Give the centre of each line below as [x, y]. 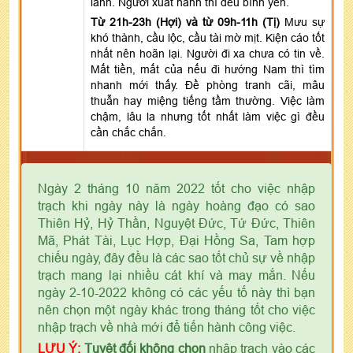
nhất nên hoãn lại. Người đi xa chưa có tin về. [208, 53]
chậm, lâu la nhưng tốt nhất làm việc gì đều [208, 116]
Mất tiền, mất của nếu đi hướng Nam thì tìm [208, 69]
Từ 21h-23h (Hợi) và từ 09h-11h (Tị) [185, 22]
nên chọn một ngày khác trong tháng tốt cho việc [176, 309]
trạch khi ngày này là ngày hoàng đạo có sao [176, 205]
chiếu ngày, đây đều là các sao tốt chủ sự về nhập [176, 257]
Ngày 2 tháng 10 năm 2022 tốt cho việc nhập [176, 188]
